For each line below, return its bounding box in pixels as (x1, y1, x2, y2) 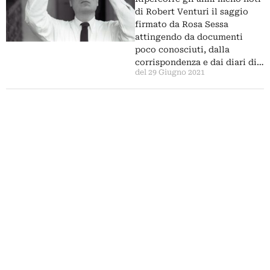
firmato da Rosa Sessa (135, 19, 228, 29)
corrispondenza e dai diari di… (135, 57, 264, 67)
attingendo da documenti (135, 32, 243, 42)
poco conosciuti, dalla (135, 45, 230, 54)
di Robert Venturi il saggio (135, 7, 248, 16)
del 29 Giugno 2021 (135, 68, 205, 77)
